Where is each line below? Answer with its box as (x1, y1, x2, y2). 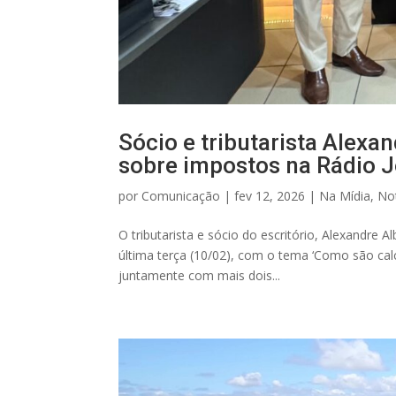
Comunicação (141, 187, 221, 205)
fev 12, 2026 (234, 187, 306, 205)
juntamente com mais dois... (118, 267, 281, 285)
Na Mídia (319, 187, 371, 205)
